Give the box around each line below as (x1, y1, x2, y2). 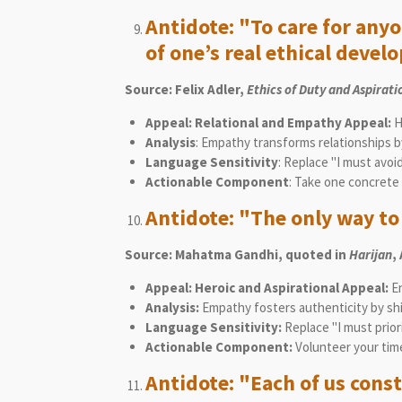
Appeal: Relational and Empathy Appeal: (144, 113, 394, 131)
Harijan (349, 245, 392, 263)
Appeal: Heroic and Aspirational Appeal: (144, 278, 391, 296)
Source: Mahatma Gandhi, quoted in (125, 245, 349, 263)
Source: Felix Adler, (125, 80, 247, 98)
